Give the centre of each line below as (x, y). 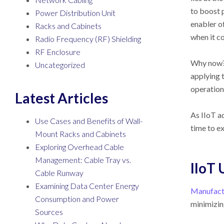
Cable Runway (59, 173)
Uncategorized (60, 65)
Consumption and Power (77, 199)
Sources (49, 212)
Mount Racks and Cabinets (80, 134)
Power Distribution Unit (75, 13)
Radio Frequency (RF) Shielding (88, 39)
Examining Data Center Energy (87, 186)
